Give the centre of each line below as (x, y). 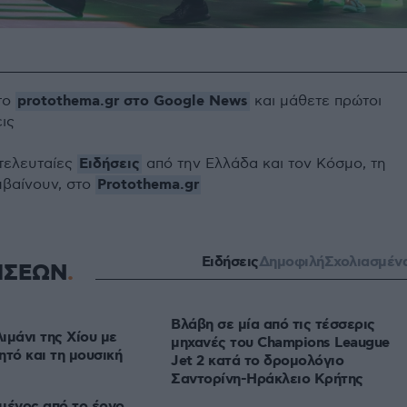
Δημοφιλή (291, 263)
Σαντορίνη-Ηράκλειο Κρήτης (267, 380)
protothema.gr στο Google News (133, 102)
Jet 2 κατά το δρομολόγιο (257, 362)
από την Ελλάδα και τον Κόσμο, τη (264, 164)
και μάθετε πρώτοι (316, 102)
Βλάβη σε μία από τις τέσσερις (273, 325)
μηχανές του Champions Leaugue (280, 343)
